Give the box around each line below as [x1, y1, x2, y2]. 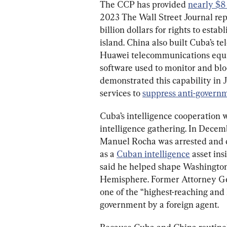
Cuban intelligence [117, 148, 190, 159]
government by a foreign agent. [100, 199, 219, 210]
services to [100, 87, 142, 98]
